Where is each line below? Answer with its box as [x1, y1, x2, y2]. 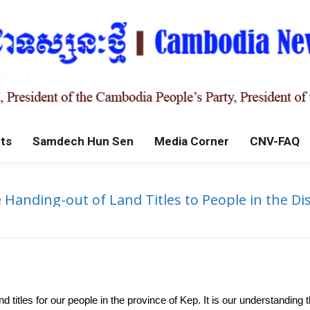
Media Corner [154, 134, 229, 148]
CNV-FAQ [250, 134, 300, 148]
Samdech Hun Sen [33, 134, 134, 148]
